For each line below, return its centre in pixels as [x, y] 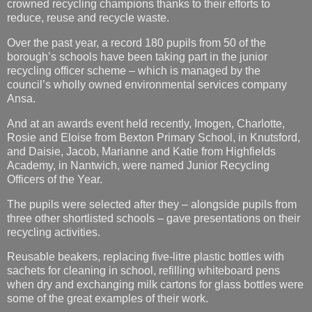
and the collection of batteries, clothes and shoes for [134, 292]
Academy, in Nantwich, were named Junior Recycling [138, 106]
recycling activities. [54, 173]
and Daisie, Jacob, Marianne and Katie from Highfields [141, 92]
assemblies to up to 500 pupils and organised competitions [151, 279]
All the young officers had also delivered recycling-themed [149, 265]
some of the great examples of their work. [108, 240]
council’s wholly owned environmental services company [147, 25]
